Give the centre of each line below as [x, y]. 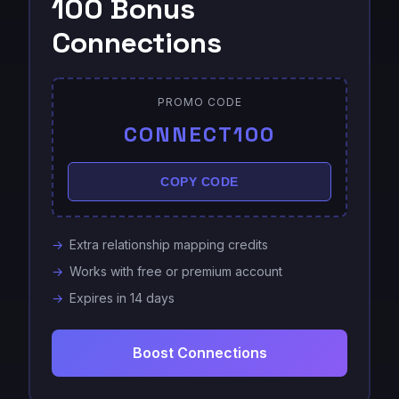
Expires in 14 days [122, 298]
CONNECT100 [199, 134]
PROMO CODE [199, 102]
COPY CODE [199, 182]
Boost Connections [199, 353]
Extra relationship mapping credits [169, 244]
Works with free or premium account [176, 271]
